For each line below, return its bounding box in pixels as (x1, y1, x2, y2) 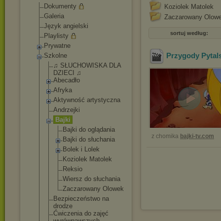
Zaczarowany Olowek (63, 185, 124, 192)
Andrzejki (53, 106, 80, 113)
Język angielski (44, 22, 88, 30)
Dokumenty (44, 2, 76, 10)
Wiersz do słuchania (63, 175, 120, 183)
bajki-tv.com (180, 133, 214, 140)
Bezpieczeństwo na (53, 195, 109, 202)
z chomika (151, 133, 180, 140)
